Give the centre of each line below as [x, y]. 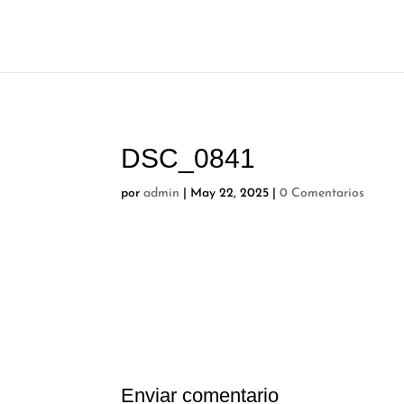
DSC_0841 [188, 158]
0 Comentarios [322, 193]
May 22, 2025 [230, 193]
